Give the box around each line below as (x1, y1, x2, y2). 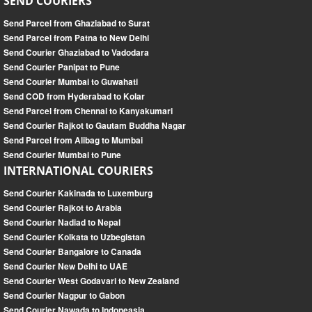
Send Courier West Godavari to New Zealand (3, 274, 179, 288)
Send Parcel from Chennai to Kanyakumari (3, 104, 173, 118)
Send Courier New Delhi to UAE (3, 260, 127, 273)
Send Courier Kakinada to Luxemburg (3, 187, 153, 200)
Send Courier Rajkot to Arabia (3, 201, 122, 214)
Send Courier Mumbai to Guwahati (3, 75, 138, 88)
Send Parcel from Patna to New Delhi (3, 31, 149, 45)
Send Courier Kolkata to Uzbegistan (3, 231, 145, 244)
